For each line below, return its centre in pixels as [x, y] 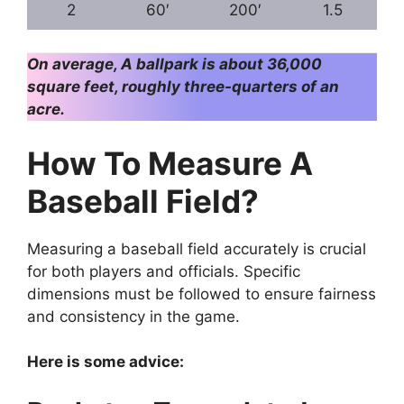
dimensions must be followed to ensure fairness [202, 294]
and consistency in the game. [133, 316]
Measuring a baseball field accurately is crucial [197, 248]
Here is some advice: [106, 362]
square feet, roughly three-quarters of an [183, 87]
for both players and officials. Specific [164, 271]
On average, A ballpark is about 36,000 [174, 64]
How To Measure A [170, 163]
